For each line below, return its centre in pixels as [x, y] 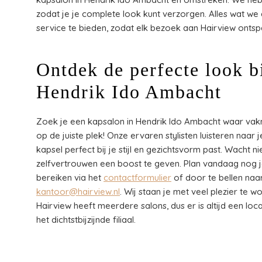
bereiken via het [70, 178]
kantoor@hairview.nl [78, 192]
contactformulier [137, 178]
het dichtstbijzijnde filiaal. [86, 220]
